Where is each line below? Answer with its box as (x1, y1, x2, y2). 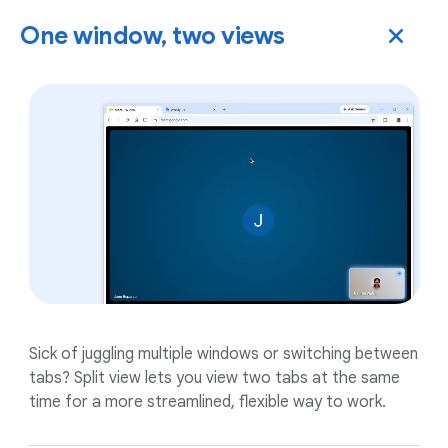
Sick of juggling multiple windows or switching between (29, 344, 418, 365)
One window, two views (20, 21, 285, 52)
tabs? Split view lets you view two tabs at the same (29, 368, 400, 389)
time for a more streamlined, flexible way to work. (29, 392, 386, 413)
